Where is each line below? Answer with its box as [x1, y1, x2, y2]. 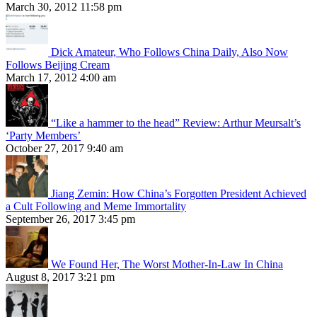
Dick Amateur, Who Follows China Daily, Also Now [51, 46, 288, 59]
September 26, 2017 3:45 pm [6, 213, 135, 226]
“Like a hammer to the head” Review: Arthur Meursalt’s [51, 117, 301, 129]
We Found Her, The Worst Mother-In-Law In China [51, 258, 283, 271]
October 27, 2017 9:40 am [6, 142, 123, 155]
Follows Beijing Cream [6, 59, 110, 71]
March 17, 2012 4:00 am [6, 71, 116, 84]
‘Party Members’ [6, 129, 81, 142]
